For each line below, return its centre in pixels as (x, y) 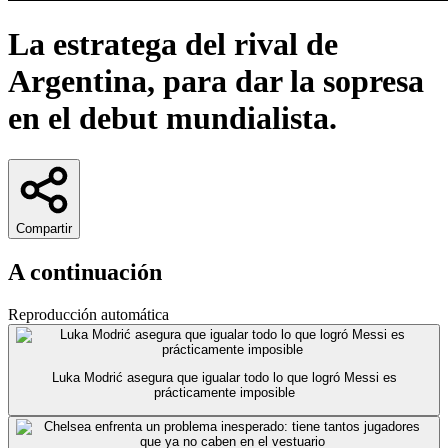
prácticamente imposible (224, 393)
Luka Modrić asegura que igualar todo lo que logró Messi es (224, 378)
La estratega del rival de (173, 44)
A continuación (85, 271)
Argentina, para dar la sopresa (216, 81)
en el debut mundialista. (172, 118)
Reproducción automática (88, 314)
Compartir (44, 228)
